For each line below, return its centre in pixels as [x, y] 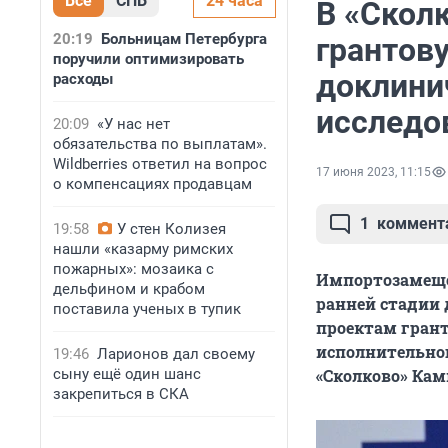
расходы [83, 79]
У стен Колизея [171, 229]
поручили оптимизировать [148, 59]
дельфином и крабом [129, 289]
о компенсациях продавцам [152, 184]
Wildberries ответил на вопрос [160, 164]
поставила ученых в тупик [147, 309]
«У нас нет [133, 124]
